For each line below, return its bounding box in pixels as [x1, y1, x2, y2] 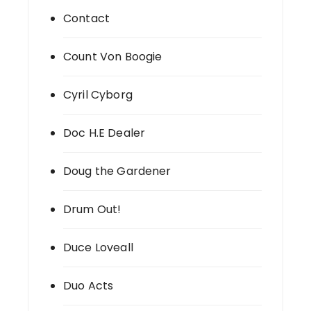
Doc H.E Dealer [63, 125, 146, 142]
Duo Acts [63, 278, 114, 294]
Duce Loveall [63, 239, 133, 256]
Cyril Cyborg [63, 87, 133, 103]
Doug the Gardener [63, 163, 171, 180]
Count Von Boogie [63, 49, 162, 65]
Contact [63, 10, 110, 27]
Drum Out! [63, 201, 121, 218]
